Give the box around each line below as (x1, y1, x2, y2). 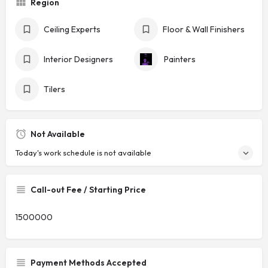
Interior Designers (44, 54, 113, 65)
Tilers (44, 84, 65, 95)
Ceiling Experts (44, 24, 100, 35)
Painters (164, 54, 196, 65)
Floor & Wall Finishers (163, 24, 245, 35)
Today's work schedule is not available (15, 148, 151, 158)
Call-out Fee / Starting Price (31, 184, 146, 196)
